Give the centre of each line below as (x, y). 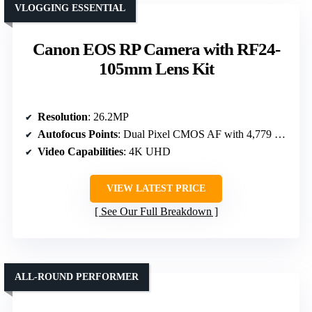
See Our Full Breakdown (156, 212)
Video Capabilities (80, 152)
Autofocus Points (78, 134)
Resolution (63, 117)
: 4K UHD (147, 152)
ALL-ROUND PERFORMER (77, 277)
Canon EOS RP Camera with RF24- (156, 49)
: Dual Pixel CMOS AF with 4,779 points (196, 134)
